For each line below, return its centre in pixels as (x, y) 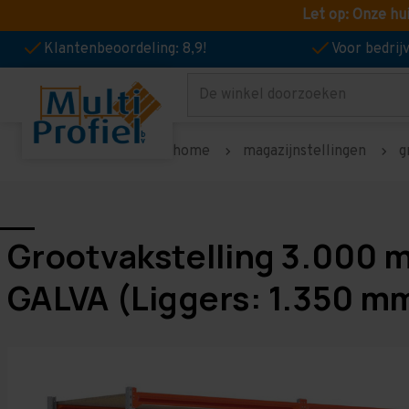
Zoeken (212, 100)
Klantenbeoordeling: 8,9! (125, 49)
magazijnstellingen (304, 152)
